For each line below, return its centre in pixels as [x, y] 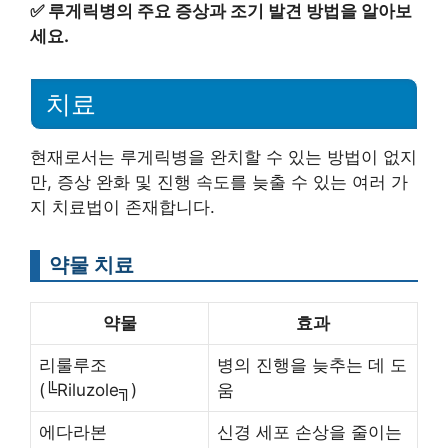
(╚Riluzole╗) [88, 389]
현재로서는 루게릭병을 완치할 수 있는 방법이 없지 [223, 156]
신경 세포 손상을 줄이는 [309, 431]
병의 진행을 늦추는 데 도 [312, 364]
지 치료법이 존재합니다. [122, 206]
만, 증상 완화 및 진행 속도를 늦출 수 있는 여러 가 [219, 181]
